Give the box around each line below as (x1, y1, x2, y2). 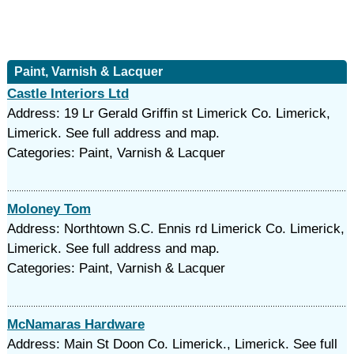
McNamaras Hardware (6, 317, 145, 332)
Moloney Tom (6, 201, 91, 217)
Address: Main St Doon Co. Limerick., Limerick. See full (6, 337, 337, 352)
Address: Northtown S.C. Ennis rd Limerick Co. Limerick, (6, 221, 345, 236)
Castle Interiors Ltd (6, 86, 129, 101)
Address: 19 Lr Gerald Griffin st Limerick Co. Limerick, (6, 106, 330, 121)
